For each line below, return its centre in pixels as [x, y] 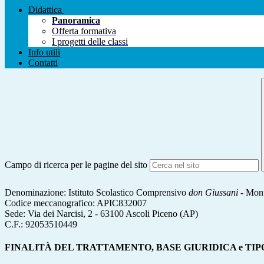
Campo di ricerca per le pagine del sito [76, 165]
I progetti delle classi [90, 42]
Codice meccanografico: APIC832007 [76, 203]
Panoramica [76, 21]
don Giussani [213, 192]
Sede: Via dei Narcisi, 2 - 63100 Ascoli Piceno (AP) [101, 213]
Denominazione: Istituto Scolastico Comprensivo [97, 192]
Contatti [43, 63]
